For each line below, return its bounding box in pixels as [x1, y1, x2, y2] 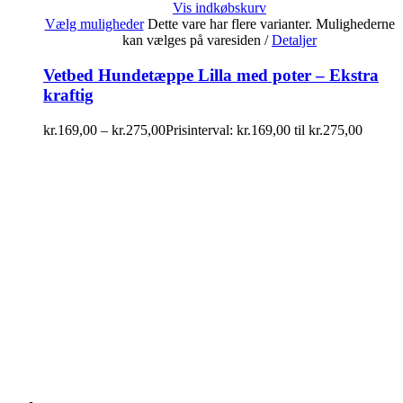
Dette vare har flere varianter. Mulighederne [147, 16, 395, 32]
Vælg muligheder [44, 16, 144, 32]
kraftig [43, 85, 94, 104]
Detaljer [272, 32, 317, 49]
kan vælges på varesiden [122, 32, 264, 49]
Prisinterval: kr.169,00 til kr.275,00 [166, 121, 363, 138]
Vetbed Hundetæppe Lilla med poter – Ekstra [43, 65, 379, 85]
